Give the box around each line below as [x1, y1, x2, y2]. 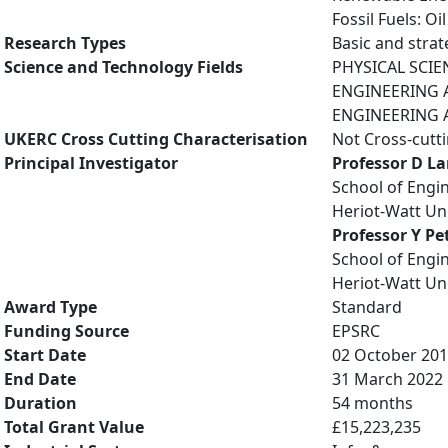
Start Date [4, 344, 86, 366]
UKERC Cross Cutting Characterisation [4, 128, 308, 150]
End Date [4, 368, 76, 390]
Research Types [4, 32, 126, 54]
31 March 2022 [332, 368, 443, 390]
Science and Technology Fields [4, 56, 243, 78]
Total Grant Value [4, 416, 144, 438]
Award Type [4, 296, 97, 318]
